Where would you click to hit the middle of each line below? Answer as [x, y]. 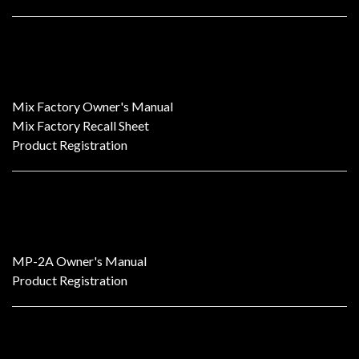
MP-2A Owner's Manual [79, 261]
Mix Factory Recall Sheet [81, 125]
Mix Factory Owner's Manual [93, 106]
